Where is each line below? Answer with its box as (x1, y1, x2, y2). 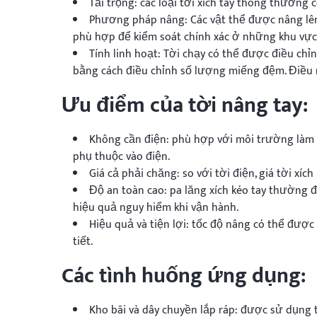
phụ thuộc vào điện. (73, 146, 170, 166)
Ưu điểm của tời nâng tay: (62, 87, 308, 123)
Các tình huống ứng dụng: (62, 258, 306, 294)
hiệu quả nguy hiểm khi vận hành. (73, 197, 238, 217)
